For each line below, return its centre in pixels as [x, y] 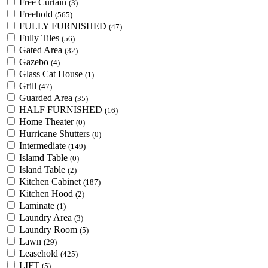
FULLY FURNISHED [64, 26]
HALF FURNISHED [62, 110]
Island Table [43, 170]
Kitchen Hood [47, 194]
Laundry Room [49, 230]
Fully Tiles [40, 38]
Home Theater [48, 122]
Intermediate [44, 146]
